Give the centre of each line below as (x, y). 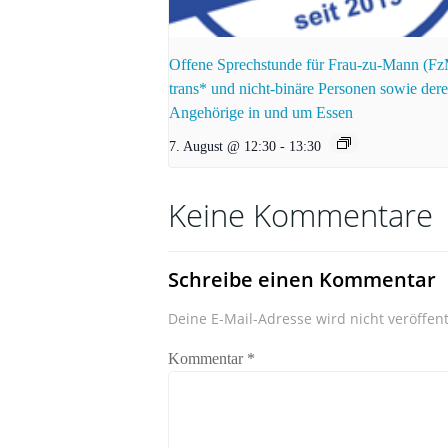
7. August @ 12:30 (222, 145)
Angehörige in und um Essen (261, 112)
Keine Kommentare (300, 214)
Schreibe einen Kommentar (302, 279)
